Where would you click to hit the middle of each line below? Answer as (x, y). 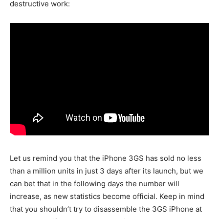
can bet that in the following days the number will (95, 183)
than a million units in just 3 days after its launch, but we (107, 171)
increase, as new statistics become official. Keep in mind (107, 196)
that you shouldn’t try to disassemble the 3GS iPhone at (106, 209)
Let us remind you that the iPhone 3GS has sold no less (106, 158)
